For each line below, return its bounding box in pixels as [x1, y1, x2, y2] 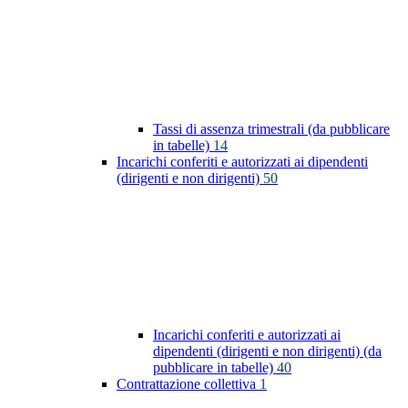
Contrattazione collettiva [117, 376, 260, 393]
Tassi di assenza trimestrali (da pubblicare [153, 121, 390, 138]
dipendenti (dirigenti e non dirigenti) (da [153, 343, 382, 360]
